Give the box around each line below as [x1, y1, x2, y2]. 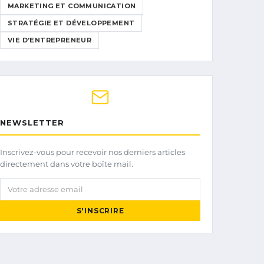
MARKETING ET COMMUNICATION [8, 2, 136, 10]
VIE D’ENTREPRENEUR [8, 36, 92, 44]
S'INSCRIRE [76, 206, 124, 215]
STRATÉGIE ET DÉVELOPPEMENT [8, 19, 135, 27]
